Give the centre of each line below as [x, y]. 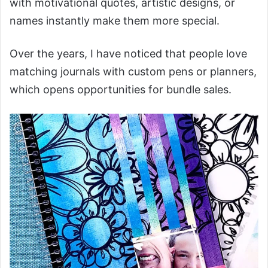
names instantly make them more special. [115, 21]
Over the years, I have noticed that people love [128, 54]
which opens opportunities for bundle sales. [121, 90]
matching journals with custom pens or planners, [133, 72]
